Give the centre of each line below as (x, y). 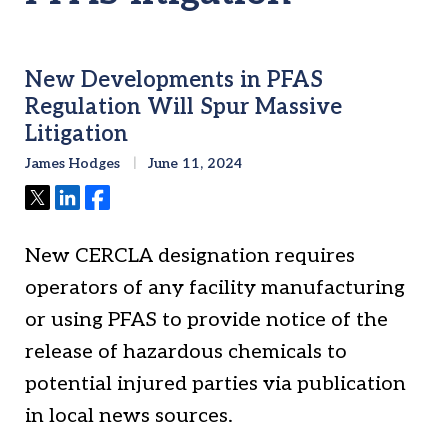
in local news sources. (129, 416)
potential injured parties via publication (215, 384)
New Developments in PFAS (174, 80)
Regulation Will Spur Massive (183, 107)
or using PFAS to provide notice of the (206, 320)
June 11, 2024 (193, 164)
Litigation (76, 134)
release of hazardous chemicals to (186, 352)
